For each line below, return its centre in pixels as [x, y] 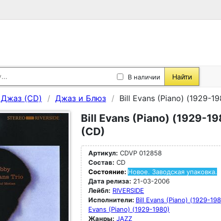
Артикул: [103, 153]
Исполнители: [112, 200]
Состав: [101, 162]
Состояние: [108, 172]
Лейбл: [99, 190]
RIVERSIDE [128, 190]
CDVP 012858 [140, 153]
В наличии [144, 77]
